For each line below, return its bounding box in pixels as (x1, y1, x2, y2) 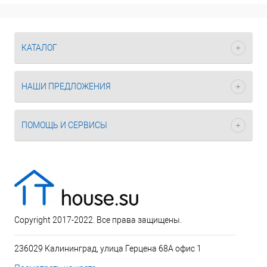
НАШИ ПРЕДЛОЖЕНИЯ (21, 82, 111, 91)
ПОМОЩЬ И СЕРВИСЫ (21, 120, 107, 130)
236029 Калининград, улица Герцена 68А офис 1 (14, 244, 201, 253)
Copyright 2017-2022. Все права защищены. (14, 215, 182, 225)
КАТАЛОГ (21, 43, 57, 52)
